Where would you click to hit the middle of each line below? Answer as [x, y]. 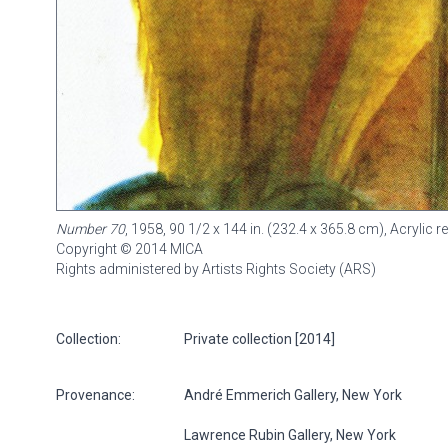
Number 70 [90, 228]
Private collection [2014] [259, 338]
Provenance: [95, 394]
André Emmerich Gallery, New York [293, 394]
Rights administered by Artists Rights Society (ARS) [216, 268]
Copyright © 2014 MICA [129, 248]
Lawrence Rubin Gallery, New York [290, 434]
